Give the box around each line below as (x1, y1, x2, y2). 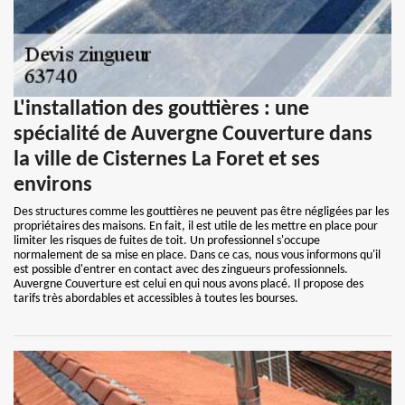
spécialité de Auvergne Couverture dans (14, 124, 372, 146)
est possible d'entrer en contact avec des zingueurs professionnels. (14, 263, 348, 277)
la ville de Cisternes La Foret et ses (14, 149, 320, 171)
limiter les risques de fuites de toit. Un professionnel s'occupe (14, 234, 320, 248)
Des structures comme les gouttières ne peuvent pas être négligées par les (14, 205, 389, 219)
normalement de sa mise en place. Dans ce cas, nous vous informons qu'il (14, 249, 381, 262)
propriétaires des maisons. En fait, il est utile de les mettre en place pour (14, 220, 378, 233)
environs (14, 174, 92, 196)
